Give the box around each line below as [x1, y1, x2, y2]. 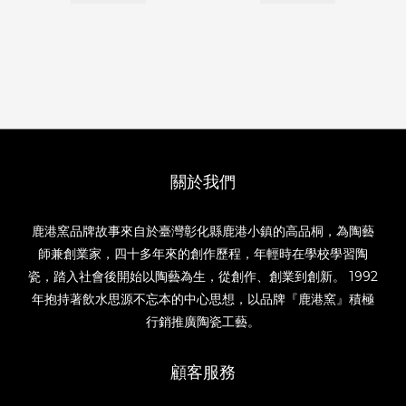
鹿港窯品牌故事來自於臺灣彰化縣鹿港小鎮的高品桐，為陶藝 [32, 222, 374, 239]
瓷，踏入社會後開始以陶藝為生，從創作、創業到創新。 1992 [28, 267, 378, 285]
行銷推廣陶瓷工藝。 [146, 313, 260, 330]
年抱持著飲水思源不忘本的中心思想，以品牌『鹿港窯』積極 [32, 290, 374, 307]
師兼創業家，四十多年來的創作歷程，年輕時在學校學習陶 [38, 245, 368, 262]
